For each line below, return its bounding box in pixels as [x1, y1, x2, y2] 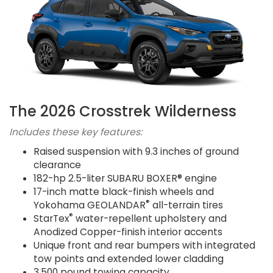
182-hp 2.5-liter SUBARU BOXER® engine [34, 172, 217, 185]
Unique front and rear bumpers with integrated [34, 239, 255, 252]
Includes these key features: [9, 126, 142, 139]
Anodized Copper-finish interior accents [34, 225, 222, 239]
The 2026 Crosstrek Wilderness [9, 101, 236, 122]
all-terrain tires [150, 199, 223, 212]
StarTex [34, 212, 69, 225]
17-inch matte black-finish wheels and [34, 185, 214, 199]
